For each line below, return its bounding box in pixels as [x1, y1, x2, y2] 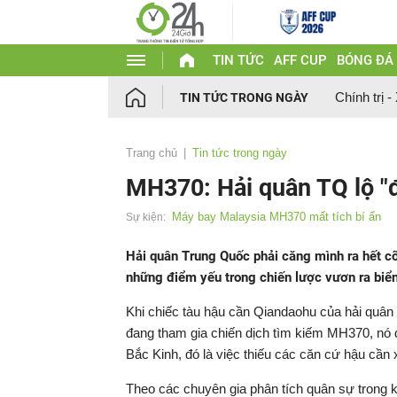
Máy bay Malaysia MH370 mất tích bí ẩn [172, 210, 381, 223]
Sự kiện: [126, 211, 166, 223]
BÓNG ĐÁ [336, 52, 393, 68]
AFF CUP [273, 52, 327, 68]
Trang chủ [126, 146, 177, 160]
